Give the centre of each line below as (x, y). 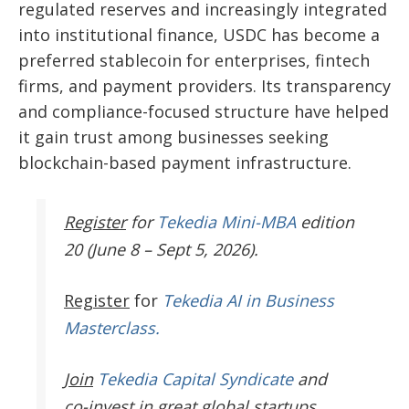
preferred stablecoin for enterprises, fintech (194, 60)
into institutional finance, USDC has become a (199, 34)
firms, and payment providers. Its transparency (204, 85)
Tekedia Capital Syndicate (193, 378)
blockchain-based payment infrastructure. (185, 162)
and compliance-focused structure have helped (204, 111)
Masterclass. (112, 327)
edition (325, 221)
